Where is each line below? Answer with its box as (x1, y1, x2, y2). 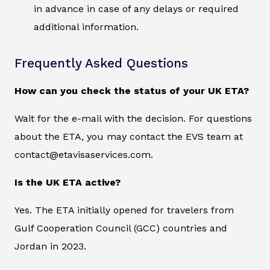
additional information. (34, 21, 139, 33)
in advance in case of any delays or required (34, 3, 239, 15)
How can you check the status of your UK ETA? (14, 85, 249, 97)
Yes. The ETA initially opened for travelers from (14, 204, 234, 216)
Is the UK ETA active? (14, 177, 121, 189)
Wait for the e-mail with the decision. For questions (14, 113, 252, 125)
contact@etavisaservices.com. (14, 149, 153, 161)
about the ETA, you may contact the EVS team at (14, 131, 243, 143)
